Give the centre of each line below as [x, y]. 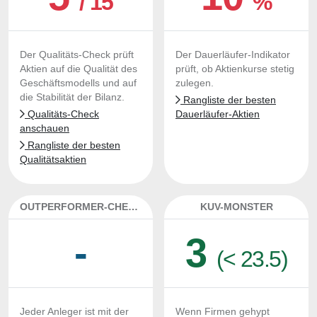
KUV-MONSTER [236, 207]
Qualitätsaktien [53, 160]
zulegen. [195, 83]
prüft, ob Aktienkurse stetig [235, 69]
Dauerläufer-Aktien [218, 114]
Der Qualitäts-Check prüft [77, 55]
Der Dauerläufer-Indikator [233, 55]
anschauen [45, 128]
